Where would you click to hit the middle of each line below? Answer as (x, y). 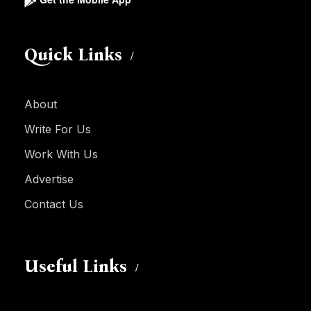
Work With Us (61, 154)
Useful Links (76, 267)
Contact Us (54, 204)
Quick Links (73, 55)
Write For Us (58, 129)
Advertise (49, 179)
